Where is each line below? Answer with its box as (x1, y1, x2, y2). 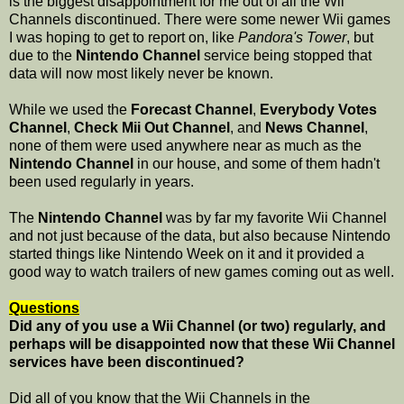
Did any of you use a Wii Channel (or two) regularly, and (9, 318, 386, 335)
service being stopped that (200, 48, 372, 64)
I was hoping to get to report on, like (9, 30, 238, 46)
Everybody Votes (260, 102, 377, 118)
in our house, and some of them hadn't (133, 156, 380, 172)
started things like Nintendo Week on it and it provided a (9, 246, 364, 262)
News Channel (265, 120, 364, 136)
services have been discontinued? (9, 354, 244, 371)
